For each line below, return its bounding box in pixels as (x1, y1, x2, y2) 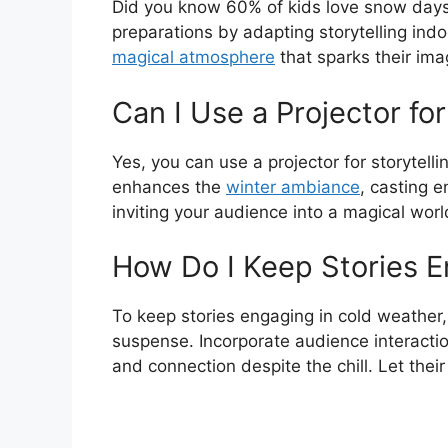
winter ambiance (226, 176, 360, 197)
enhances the (112, 176, 226, 197)
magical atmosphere (112, 47, 275, 68)
